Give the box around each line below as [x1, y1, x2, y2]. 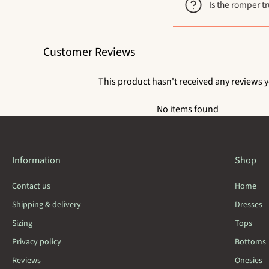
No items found [156, 103, 219, 116]
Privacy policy [12, 236, 61, 249]
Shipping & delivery [12, 199, 81, 211]
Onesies [235, 255, 262, 267]
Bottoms [235, 236, 266, 249]
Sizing [12, 217, 32, 230]
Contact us [12, 180, 50, 193]
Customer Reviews [43, 44, 135, 61]
